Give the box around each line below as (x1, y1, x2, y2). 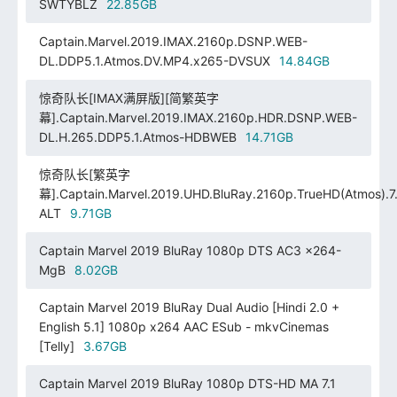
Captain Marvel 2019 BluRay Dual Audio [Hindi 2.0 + (38, 299, 339, 315)
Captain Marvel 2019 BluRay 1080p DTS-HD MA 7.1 (38, 375, 336, 391)
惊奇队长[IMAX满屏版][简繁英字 (38, 90, 219, 105)
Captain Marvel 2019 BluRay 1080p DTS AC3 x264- (38, 242, 341, 258)
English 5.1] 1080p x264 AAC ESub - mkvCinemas (38, 318, 329, 334)
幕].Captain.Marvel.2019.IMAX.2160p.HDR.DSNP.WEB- (38, 109, 357, 125)
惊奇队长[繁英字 (38, 166, 130, 182)
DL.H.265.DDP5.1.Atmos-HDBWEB (38, 128, 237, 144)
